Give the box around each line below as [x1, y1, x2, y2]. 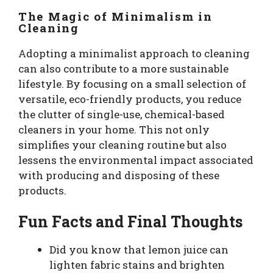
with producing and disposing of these [18, 168, 219, 182]
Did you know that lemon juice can [49, 243, 229, 257]
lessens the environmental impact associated [18, 152, 253, 167]
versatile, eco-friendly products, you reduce [18, 91, 241, 106]
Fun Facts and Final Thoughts [18, 211, 243, 232]
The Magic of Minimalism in [18, 8, 213, 24]
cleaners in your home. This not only [18, 122, 210, 136]
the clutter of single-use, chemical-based [18, 107, 225, 121]
